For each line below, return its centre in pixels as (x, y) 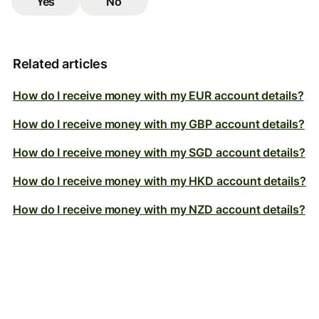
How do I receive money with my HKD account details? (159, 181)
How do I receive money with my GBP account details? (159, 124)
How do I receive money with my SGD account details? (159, 152)
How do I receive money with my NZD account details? (159, 209)
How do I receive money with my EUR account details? (158, 95)
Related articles (60, 64)
